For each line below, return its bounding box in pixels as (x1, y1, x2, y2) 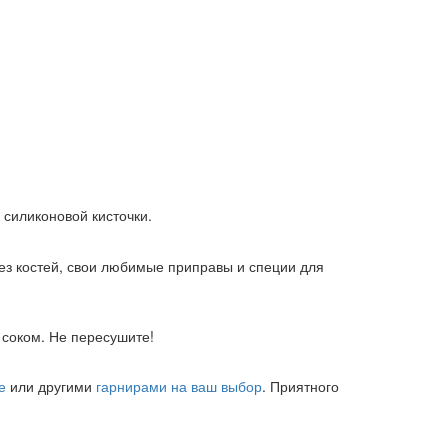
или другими (6, 376, 96, 397)
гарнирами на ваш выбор (96, 376, 262, 397)
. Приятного (262, 376, 339, 397)
